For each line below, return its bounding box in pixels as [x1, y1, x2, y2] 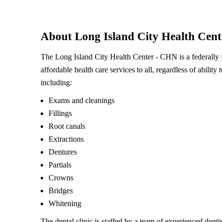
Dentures [49, 148, 77, 157]
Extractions [49, 135, 84, 144]
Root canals [49, 122, 85, 131]
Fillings [49, 109, 72, 118]
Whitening [49, 199, 81, 208]
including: [41, 78, 72, 87]
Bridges [49, 186, 73, 195]
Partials [49, 161, 71, 169]
